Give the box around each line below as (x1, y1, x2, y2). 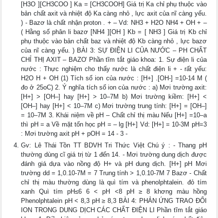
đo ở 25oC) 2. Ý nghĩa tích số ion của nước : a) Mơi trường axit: (21, 84, 207, 91)
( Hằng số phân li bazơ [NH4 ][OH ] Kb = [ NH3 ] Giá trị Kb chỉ (21, 28, 207, 36)
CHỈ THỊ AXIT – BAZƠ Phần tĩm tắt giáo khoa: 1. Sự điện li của (21, 56, 207, 64)
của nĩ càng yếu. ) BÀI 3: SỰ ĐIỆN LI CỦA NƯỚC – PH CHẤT (21, 47, 207, 54)
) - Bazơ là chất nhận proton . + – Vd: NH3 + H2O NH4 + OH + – (21, 19, 207, 27)
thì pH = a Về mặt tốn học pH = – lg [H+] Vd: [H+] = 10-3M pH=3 (21, 121, 207, 128)
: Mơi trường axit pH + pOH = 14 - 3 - (21, 130, 128, 138)
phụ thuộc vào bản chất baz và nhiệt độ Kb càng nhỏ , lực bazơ (21, 37, 207, 45)
